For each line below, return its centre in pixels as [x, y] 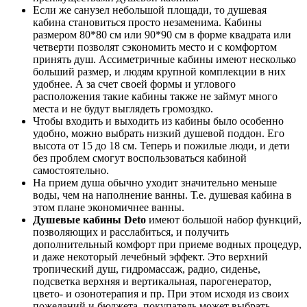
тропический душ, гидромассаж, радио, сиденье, [147, 269]
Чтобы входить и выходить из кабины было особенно [158, 121]
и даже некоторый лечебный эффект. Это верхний [150, 257]
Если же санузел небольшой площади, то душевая [150, 10]
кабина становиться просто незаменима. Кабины [147, 23]
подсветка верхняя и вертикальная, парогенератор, [152, 282]
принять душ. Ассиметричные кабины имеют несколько [164, 60]
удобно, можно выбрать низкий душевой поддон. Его [159, 134]
